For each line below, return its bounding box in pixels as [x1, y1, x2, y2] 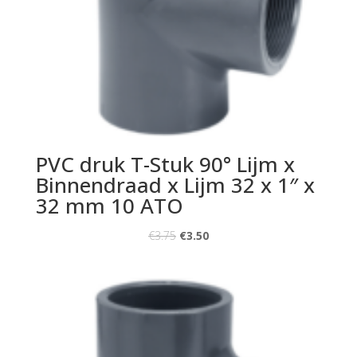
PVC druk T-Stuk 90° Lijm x [35, 149, 295, 178]
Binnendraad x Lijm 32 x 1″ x [35, 170, 315, 199]
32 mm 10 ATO [35, 190, 183, 220]
